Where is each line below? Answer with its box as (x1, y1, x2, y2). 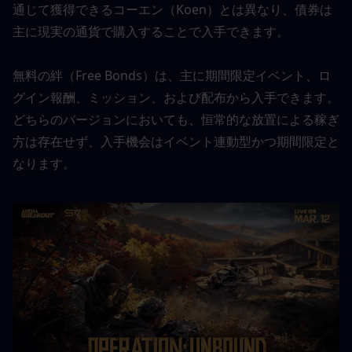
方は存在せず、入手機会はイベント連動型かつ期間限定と (13, 133, 339, 150)
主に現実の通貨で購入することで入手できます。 (13, 23, 289, 40)
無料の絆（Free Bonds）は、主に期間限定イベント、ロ (13, 67, 331, 84)
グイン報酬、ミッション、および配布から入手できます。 (13, 89, 339, 106)
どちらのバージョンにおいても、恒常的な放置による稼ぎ (13, 111, 339, 128)
